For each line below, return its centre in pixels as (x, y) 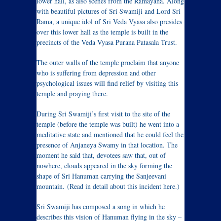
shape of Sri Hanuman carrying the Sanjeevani (101, 176)
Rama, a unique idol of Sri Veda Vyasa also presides (109, 21)
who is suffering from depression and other (96, 73)
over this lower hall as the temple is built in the (102, 32)
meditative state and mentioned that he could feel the (110, 134)
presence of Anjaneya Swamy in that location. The (107, 145)
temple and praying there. (72, 93)
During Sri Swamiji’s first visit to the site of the (103, 114)
